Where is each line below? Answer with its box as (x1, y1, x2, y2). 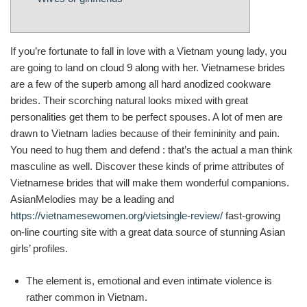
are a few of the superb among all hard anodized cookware (10, 78, 271, 90)
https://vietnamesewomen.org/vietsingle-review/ (10, 210, 223, 221)
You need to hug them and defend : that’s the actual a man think (10, 144, 293, 156)
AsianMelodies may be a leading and (10, 193, 174, 205)
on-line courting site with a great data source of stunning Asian (10, 226, 285, 238)
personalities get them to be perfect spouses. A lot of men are (10, 111, 282, 123)
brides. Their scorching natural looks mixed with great (10, 95, 248, 106)
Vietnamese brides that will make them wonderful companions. (10, 177, 289, 188)
